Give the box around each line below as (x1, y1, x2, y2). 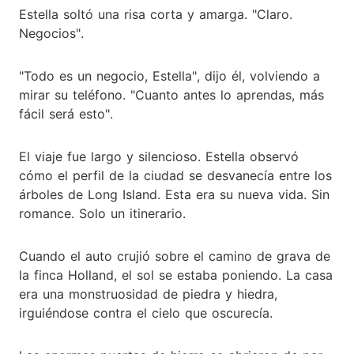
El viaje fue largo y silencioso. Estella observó (19, 148, 299, 164)
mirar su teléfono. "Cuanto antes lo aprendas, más (19, 86, 324, 103)
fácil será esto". (19, 105, 113, 122)
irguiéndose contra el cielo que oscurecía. (19, 304, 273, 321)
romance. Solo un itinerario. (19, 205, 186, 221)
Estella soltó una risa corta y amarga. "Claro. (19, 6, 292, 22)
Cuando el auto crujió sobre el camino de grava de (19, 247, 330, 264)
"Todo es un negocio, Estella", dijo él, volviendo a (19, 67, 320, 84)
